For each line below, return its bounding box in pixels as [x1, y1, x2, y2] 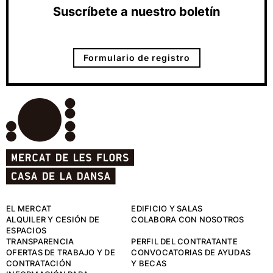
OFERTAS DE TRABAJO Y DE [6, 247, 115, 258]
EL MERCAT [6, 204, 52, 214]
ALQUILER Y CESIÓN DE [6, 214, 99, 225]
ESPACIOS [6, 225, 46, 236]
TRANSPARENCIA [6, 236, 74, 247]
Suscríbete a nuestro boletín [53, 4, 220, 19]
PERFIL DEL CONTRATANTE [131, 236, 238, 247]
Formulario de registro [83, 52, 190, 63]
